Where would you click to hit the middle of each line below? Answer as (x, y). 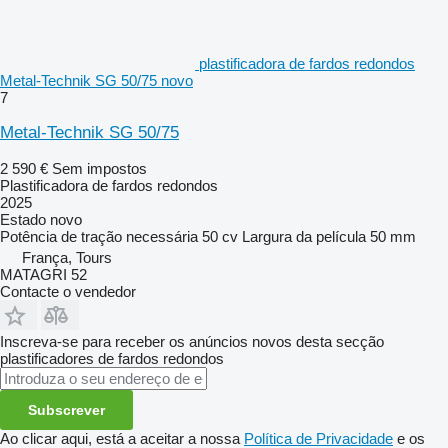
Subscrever (66, 409)
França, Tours (67, 257)
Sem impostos (99, 168)
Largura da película (304, 236)
